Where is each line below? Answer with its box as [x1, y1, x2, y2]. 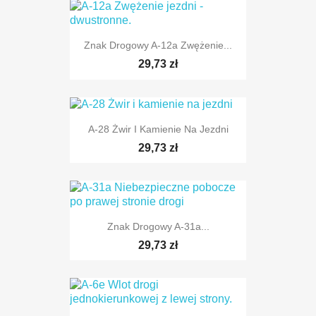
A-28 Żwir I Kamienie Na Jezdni [87, 123, 229, 135]
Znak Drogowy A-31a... [107, 221, 209, 233]
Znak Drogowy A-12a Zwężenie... [84, 39, 232, 51]
